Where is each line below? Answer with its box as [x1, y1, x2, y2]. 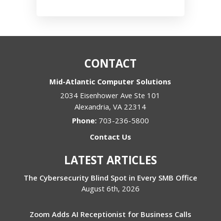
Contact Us [89, 132, 131, 142]
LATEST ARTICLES [64, 152, 157, 168]
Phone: [72, 115, 99, 126]
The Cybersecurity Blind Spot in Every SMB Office [23, 173, 197, 183]
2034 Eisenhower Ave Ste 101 [60, 90, 161, 101]
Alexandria [74, 102, 110, 112]
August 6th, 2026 [81, 184, 140, 194]
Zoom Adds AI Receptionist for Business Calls [29, 209, 191, 220]
